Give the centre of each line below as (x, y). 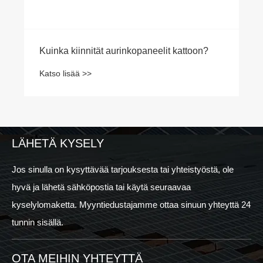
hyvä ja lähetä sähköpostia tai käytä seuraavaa (101, 187)
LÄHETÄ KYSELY (58, 143)
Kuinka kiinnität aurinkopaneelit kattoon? (124, 51)
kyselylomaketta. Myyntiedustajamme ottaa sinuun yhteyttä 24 (131, 205)
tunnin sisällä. (38, 222)
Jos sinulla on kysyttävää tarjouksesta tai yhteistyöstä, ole (123, 169)
